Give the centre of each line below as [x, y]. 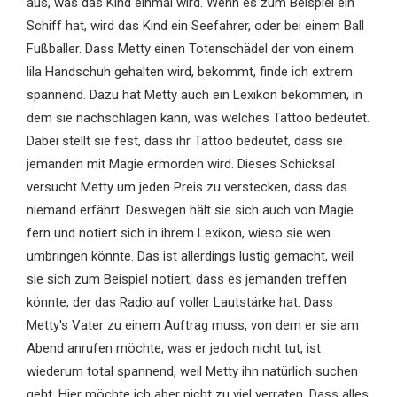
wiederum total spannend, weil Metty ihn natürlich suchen [192, 372]
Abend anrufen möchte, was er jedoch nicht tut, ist [173, 349]
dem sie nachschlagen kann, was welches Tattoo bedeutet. [198, 118]
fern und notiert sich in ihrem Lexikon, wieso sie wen [178, 234]
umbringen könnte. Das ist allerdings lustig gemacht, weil [190, 257]
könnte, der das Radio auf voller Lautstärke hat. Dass [179, 303]
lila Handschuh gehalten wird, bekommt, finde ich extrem [189, 72]
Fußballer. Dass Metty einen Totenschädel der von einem [190, 49]
